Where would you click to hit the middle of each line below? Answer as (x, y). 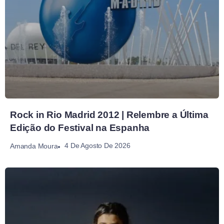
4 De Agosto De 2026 (97, 146)
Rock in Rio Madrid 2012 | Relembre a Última (109, 115)
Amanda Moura (34, 146)
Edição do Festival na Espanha (80, 128)
